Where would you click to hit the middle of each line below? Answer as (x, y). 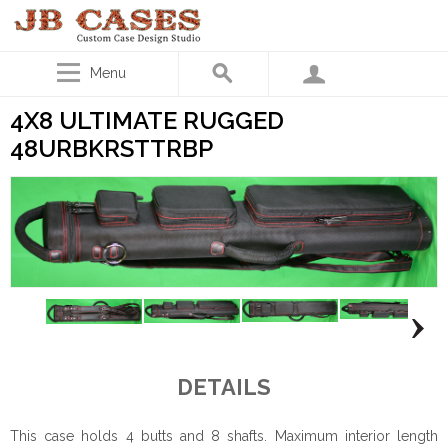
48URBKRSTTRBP (111, 148)
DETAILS (224, 386)
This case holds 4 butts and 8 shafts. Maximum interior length (224, 435)
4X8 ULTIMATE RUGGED (147, 120)
